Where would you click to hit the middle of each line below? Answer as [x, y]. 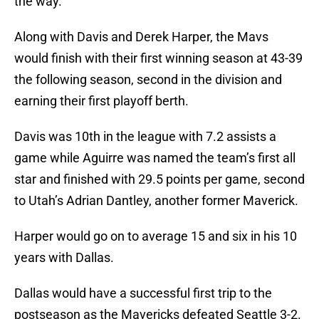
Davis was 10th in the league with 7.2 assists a [145, 137]
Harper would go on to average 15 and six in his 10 [156, 236]
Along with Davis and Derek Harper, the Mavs [141, 37]
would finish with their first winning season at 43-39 [158, 58]
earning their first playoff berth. [101, 101]
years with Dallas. [64, 258]
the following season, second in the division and [148, 80]
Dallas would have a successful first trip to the [143, 293]
